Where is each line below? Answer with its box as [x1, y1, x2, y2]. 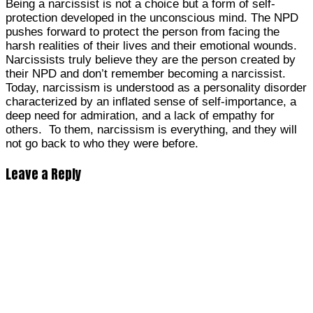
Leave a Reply [6, 163, 82, 184]
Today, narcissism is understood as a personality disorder [6, 80, 307, 94]
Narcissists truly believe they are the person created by [6, 52, 296, 66]
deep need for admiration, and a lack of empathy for [6, 108, 275, 122]
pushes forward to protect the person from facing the [6, 24, 279, 38]
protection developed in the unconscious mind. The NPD [6, 10, 298, 24]
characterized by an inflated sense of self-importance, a [6, 94, 296, 108]
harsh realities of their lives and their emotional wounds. [6, 38, 297, 52]
